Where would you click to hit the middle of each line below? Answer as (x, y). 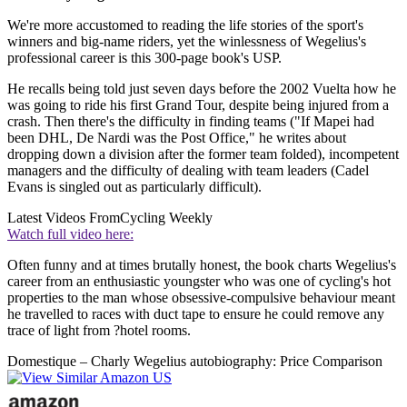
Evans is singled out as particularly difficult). (134, 186)
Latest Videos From (64, 217)
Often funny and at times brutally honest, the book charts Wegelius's (202, 264)
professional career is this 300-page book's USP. (144, 57)
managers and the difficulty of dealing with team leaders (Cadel (188, 170)
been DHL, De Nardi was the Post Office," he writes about (177, 137)
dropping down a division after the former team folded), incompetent (203, 154)
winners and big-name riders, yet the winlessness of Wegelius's (187, 41)
